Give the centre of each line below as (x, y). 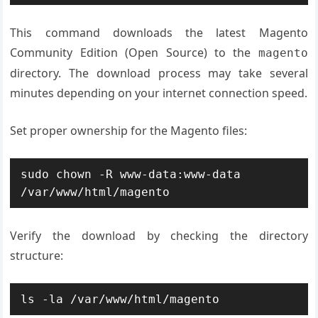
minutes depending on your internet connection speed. (159, 93)
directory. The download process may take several (159, 73)
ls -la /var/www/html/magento (120, 299)
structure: (37, 256)
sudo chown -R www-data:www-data (131, 174)
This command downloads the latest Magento (159, 33)
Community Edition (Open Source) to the (134, 53)
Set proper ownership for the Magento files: (129, 131)
